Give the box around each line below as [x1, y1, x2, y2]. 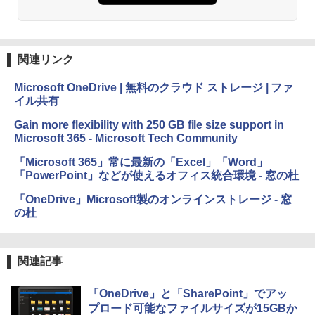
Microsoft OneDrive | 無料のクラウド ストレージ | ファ [14, 82, 294, 94]
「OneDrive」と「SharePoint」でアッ [88, 288, 288, 300]
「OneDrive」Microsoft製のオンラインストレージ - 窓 [14, 193, 292, 206]
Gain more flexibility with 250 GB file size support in [14, 119, 285, 131]
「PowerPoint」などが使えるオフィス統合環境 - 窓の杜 [14, 169, 299, 182]
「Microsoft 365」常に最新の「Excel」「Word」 [14, 156, 268, 169]
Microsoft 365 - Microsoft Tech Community [14, 132, 238, 145]
